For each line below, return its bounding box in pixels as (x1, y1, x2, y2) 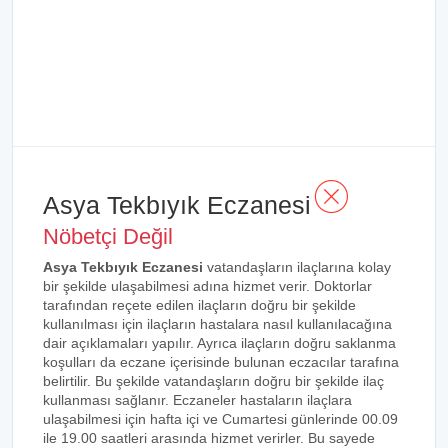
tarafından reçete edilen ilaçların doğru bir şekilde (43, 297, 356, 313)
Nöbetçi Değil (43, 224, 173, 249)
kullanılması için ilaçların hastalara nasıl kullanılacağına (43, 316, 392, 332)
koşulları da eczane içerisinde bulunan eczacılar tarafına (43, 354, 399, 370)
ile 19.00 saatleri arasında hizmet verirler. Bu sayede (43, 430, 375, 446)
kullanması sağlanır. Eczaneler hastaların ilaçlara (43, 392, 352, 408)
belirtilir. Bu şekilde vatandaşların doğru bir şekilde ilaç (43, 373, 384, 389)
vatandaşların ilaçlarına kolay (203, 259, 391, 275)
